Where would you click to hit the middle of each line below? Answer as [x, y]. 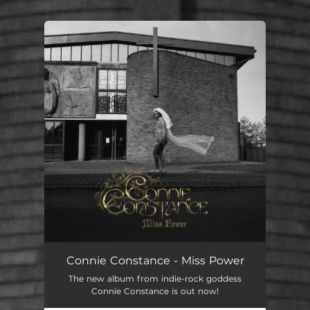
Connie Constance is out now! [155, 291]
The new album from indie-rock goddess [155, 279]
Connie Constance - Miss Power [155, 261]
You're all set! [116, 55]
